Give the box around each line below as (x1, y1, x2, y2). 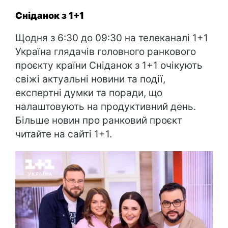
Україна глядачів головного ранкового (15, 46, 196, 58)
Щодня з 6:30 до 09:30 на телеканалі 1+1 (15, 32, 208, 44)
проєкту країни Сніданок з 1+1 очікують (15, 60, 203, 71)
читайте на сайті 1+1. (15, 128, 112, 140)
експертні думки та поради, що (15, 87, 162, 99)
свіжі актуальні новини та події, (15, 73, 165, 85)
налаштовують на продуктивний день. (15, 101, 196, 112)
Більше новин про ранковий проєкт (15, 115, 182, 126)
